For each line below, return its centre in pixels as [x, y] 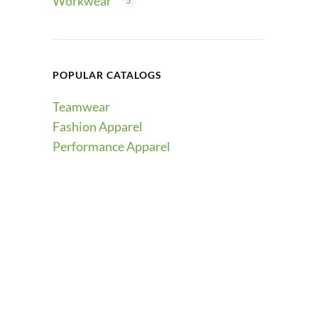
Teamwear [81, 106]
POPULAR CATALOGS [107, 75]
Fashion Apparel [98, 126]
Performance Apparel [111, 146]
